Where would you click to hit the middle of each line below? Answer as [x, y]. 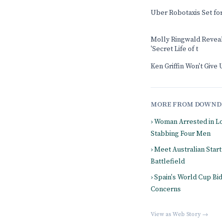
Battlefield [168, 162]
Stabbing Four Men [181, 134]
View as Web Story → [179, 214]
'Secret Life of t [174, 49]
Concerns [166, 189]
